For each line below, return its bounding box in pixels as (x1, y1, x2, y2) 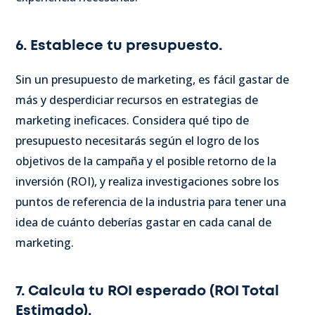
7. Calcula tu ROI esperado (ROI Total (15, 283, 279, 298)
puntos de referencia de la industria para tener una (15, 193, 286, 210)
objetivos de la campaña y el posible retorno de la (15, 153, 276, 169)
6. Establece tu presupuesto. (15, 38, 222, 53)
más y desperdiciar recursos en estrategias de (15, 91, 258, 108)
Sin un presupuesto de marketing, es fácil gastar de (15, 71, 289, 87)
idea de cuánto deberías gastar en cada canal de (15, 214, 271, 230)
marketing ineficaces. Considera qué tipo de (15, 112, 249, 128)
